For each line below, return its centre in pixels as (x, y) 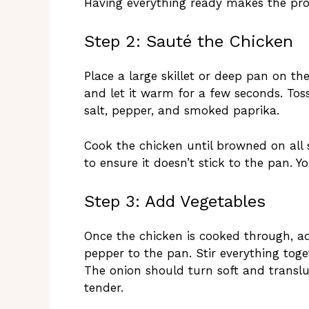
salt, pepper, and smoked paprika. (182, 111)
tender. (104, 288)
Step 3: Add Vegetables (175, 202)
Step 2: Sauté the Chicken (189, 42)
